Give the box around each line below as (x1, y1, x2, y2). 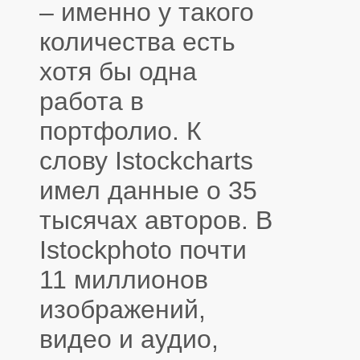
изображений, (39, 295, 206, 325)
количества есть (39, 27, 235, 57)
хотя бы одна (39, 57, 197, 87)
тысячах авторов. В (39, 206, 272, 235)
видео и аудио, (39, 325, 219, 354)
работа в (39, 87, 144, 117)
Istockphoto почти (39, 235, 247, 265)
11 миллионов (39, 265, 208, 295)
